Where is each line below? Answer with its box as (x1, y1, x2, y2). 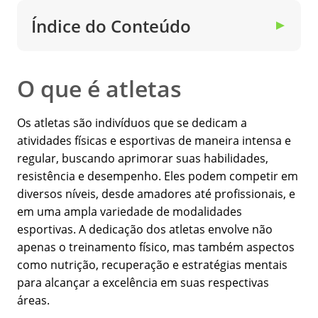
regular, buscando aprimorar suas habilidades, (17, 150, 268, 167)
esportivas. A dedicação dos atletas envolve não (17, 221, 273, 238)
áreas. (17, 292, 50, 309)
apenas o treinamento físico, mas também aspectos (17, 239, 295, 256)
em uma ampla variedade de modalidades (17, 204, 242, 220)
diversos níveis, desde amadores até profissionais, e (17, 186, 295, 202)
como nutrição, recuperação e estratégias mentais (17, 257, 287, 273)
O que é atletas (17, 73, 182, 104)
